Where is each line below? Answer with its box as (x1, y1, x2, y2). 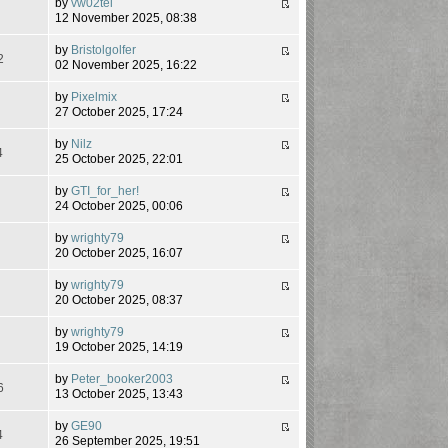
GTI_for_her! (71, 183, 140, 198)
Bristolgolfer (71, 42, 137, 57)
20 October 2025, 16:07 (55, 245, 184, 260)
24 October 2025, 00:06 (55, 198, 184, 213)
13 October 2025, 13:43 (55, 386, 184, 401)
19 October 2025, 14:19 (55, 339, 184, 354)
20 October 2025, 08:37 (55, 292, 184, 307)
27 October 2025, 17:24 (55, 104, 184, 119)
